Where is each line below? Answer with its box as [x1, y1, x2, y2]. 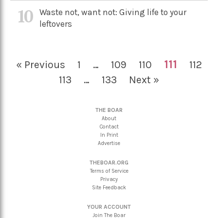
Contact [99, 124, 119, 130]
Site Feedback [92, 184, 126, 191]
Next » [129, 73, 159, 86]
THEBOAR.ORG [90, 159, 128, 166]
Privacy [100, 176, 118, 182]
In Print [100, 132, 118, 138]
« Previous [16, 58, 65, 71]
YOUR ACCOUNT [87, 203, 131, 210]
